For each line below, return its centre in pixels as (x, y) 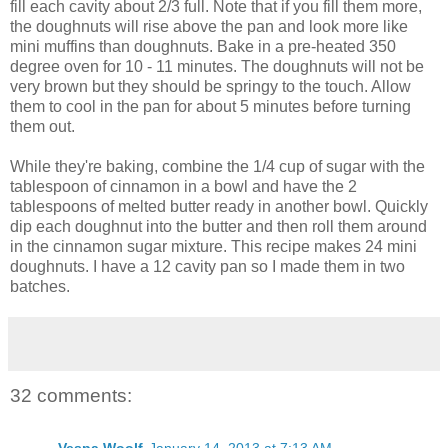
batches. (40, 287)
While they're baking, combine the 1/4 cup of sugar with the (217, 167)
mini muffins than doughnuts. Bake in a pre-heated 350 (203, 47)
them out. (42, 127)
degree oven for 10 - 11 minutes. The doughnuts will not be (217, 67)
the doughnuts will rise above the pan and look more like (209, 27)
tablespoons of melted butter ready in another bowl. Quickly (219, 207)
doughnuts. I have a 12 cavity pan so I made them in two (207, 267)
